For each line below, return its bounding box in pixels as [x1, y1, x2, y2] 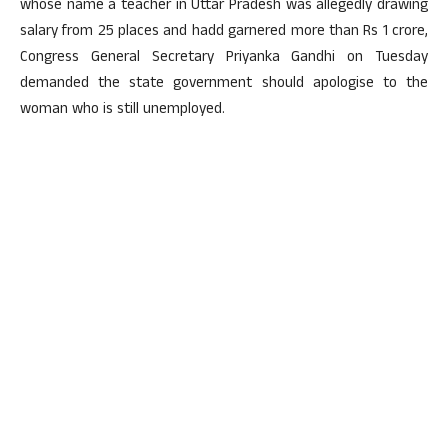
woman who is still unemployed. [20, 98, 225, 123]
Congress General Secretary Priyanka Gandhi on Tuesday [20, 46, 428, 71]
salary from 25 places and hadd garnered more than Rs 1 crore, [20, 20, 428, 45]
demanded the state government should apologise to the [20, 72, 428, 97]
